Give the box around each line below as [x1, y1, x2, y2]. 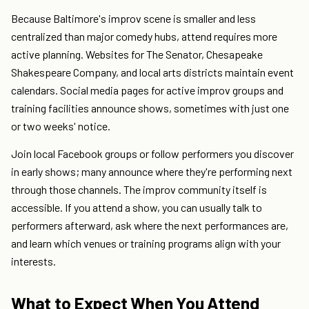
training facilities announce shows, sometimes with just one [11, 101, 289, 115]
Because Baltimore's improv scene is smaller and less [11, 12, 256, 26]
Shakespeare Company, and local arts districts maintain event [11, 66, 294, 79]
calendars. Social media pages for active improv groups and [11, 83, 283, 97]
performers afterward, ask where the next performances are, [11, 219, 288, 232]
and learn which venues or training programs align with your [11, 237, 281, 250]
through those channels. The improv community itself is [11, 183, 267, 197]
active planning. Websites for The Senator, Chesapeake [11, 48, 263, 61]
